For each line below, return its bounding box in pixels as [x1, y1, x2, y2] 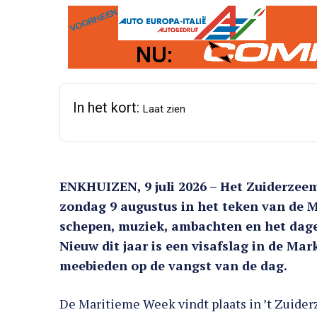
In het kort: [73, 99, 143, 117]
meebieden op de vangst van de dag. [59, 257, 287, 275]
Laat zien [143, 103, 185, 116]
